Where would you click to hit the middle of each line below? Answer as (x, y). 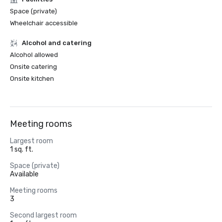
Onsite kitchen (32, 79)
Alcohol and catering (57, 43)
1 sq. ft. (22, 149)
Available (24, 174)
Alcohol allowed (34, 55)
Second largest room (43, 215)
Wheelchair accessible (44, 23)
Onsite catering (33, 67)
